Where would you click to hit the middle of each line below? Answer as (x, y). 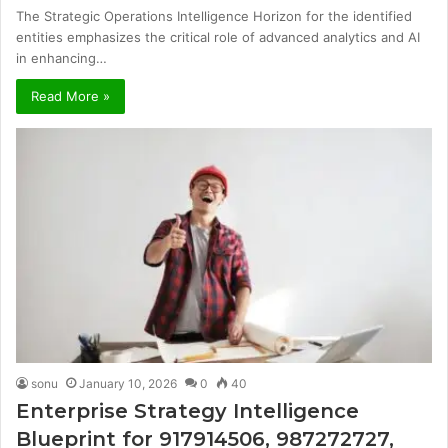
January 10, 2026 (128, 384)
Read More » (70, 96)
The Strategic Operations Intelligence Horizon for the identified (214, 16)
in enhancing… (61, 58)
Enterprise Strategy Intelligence (187, 411)
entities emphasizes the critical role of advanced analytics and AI (218, 37)
